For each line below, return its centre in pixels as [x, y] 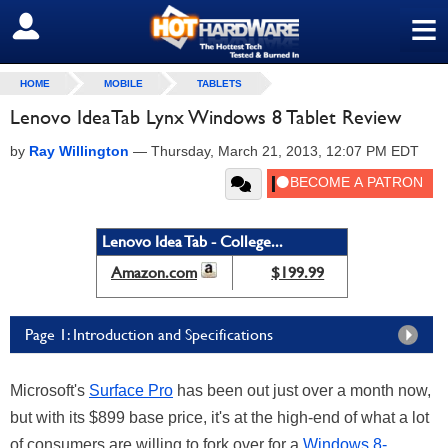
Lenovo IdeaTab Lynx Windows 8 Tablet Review [205, 117]
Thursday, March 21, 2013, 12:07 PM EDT [285, 151]
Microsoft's [49, 390]
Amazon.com [154, 272]
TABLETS [219, 83]
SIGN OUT [58, 27]
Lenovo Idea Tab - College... [192, 241]
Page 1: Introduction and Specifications [149, 334]
